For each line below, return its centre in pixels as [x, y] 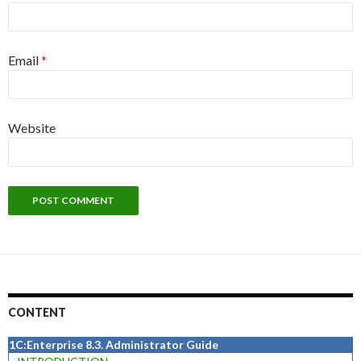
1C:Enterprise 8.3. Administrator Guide [114, 345]
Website [32, 128]
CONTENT [37, 313]
